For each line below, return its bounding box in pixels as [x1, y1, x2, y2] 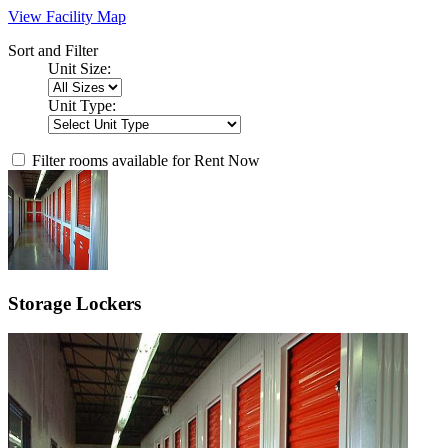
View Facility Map [8, 7, 126, 25]
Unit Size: [48, 59, 111, 77]
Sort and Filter [8, 41, 98, 59]
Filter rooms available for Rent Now [32, 151, 260, 169]
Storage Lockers [8, 292, 141, 314]
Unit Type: [48, 96, 116, 114]
